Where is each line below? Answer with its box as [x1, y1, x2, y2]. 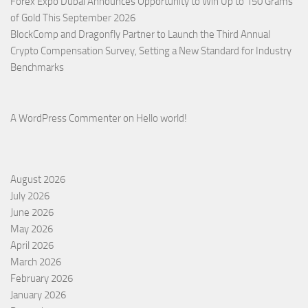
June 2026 [10, 206, 54, 219]
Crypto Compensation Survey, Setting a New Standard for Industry [10, 44, 291, 57]
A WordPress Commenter [10, 111, 121, 124]
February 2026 [10, 272, 73, 285]
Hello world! [136, 111, 187, 124]
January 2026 [10, 288, 66, 301]
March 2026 [10, 255, 61, 268]
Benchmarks [10, 60, 64, 74]
